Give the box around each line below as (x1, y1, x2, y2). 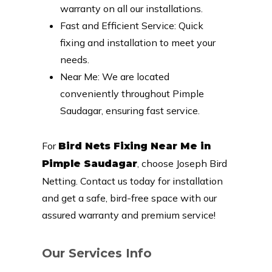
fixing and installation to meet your (59, 36, 216, 49)
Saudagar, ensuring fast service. (59, 104, 200, 117)
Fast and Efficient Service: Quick (59, 19, 203, 32)
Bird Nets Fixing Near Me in (58, 140, 211, 152)
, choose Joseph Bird (137, 157, 227, 169)
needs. (59, 53, 89, 66)
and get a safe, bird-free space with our (41, 191, 217, 204)
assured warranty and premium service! (41, 208, 216, 221)
